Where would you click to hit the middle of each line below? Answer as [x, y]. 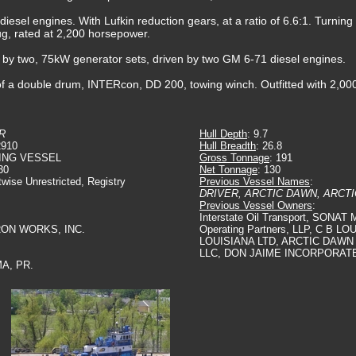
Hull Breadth [228, 146]
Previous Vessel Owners [256, 205]
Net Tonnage [228, 170]
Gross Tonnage [234, 158]
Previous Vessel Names [255, 182]
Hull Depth [223, 134]
